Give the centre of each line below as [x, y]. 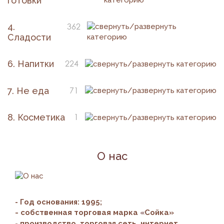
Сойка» [159, 212]
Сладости [29, 37]
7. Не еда [28, 90]
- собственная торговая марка [77, 212]
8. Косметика [36, 117]
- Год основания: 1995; [58, 201]
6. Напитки [31, 64]
